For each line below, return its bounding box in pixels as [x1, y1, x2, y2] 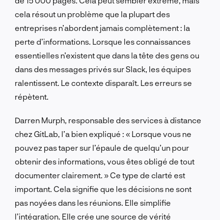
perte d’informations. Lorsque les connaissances [15, 36, 191, 46]
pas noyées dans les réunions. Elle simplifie [15, 197, 171, 207]
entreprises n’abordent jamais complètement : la [15, 23, 190, 32]
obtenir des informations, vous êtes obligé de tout [15, 156, 194, 166]
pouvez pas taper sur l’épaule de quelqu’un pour [15, 142, 189, 152]
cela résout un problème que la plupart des [15, 9, 170, 19]
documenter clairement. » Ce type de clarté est [15, 170, 185, 180]
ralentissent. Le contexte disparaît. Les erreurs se [15, 78, 192, 87]
